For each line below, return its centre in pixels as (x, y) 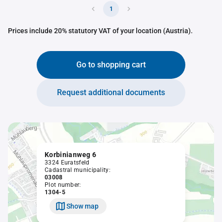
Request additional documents (111, 92)
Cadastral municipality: (78, 170)
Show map (83, 206)
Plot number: (63, 185)
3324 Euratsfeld (67, 163)
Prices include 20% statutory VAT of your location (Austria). (100, 31)
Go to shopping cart (111, 65)
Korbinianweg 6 (70, 155)
